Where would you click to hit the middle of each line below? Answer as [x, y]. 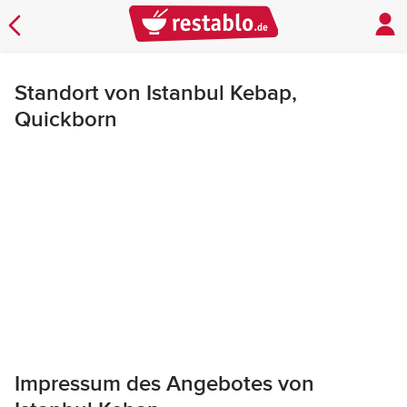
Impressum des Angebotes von [164, 384]
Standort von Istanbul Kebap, [156, 93]
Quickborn [66, 119]
